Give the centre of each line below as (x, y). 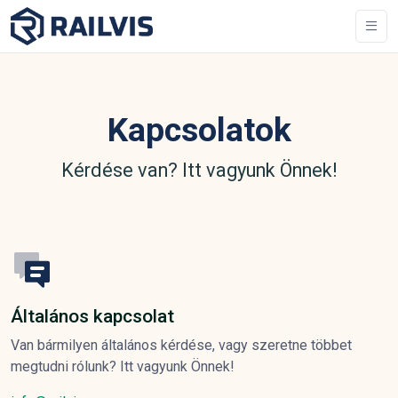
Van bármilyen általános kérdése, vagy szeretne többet (181, 345)
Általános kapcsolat (92, 316)
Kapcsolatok (199, 129)
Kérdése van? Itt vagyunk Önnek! (199, 170)
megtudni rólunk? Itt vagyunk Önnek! (123, 366)
